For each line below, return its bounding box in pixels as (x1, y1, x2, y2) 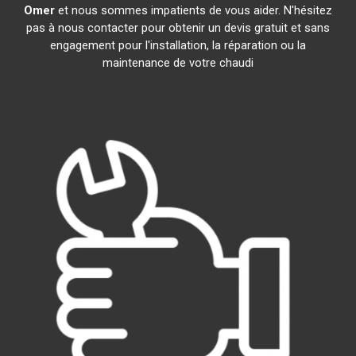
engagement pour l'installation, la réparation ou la (49, 38, 306, 52)
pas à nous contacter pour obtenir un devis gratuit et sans (25, 21, 330, 35)
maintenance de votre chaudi (102, 56, 253, 70)
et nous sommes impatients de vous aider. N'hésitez (54, 3, 332, 17)
